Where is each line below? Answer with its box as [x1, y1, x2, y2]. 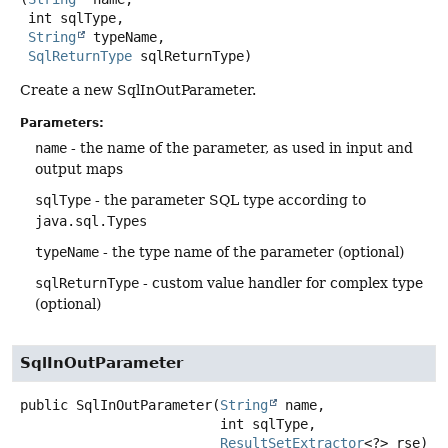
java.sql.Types [35, 213, 147, 230]
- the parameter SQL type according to [91, 192, 366, 209]
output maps [35, 161, 123, 178]
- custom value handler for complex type [139, 275, 423, 292]
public [20, 396, 68, 413]
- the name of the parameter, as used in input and [67, 140, 413, 157]
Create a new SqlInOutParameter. [20, 82, 256, 99]
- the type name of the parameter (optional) [99, 244, 404, 261]
